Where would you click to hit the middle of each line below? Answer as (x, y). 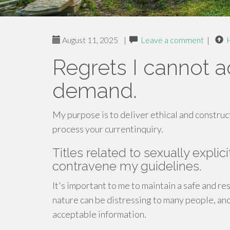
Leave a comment (172, 40)
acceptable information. (99, 214)
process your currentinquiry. (108, 129)
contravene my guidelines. (127, 166)
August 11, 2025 (89, 40)
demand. (95, 91)
